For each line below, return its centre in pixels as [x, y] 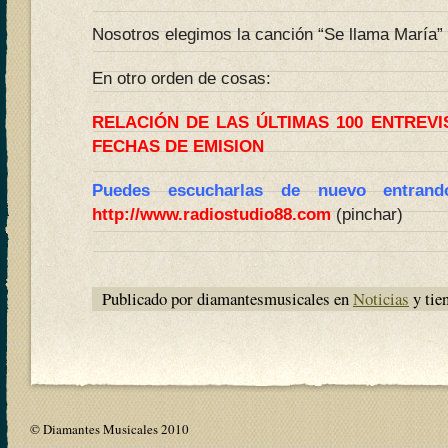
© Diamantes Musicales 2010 [109, 429]
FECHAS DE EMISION [178, 146]
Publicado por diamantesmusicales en [227, 298]
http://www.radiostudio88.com [211, 214]
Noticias [381, 298]
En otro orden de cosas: [181, 78]
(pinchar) [367, 214]
